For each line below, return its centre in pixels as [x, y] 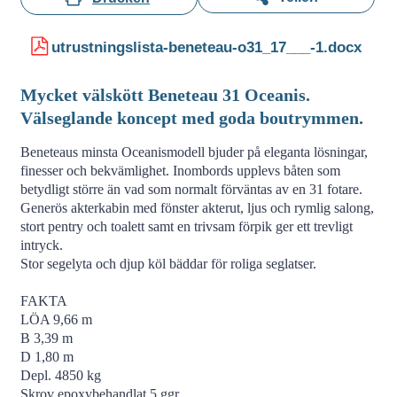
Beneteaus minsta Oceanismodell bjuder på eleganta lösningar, [194, 152]
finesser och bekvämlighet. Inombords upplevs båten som [180, 171]
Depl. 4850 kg [60, 375]
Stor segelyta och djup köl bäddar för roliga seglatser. [168, 264]
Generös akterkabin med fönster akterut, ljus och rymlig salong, [197, 208]
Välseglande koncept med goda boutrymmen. [191, 118]
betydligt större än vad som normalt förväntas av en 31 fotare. [191, 189]
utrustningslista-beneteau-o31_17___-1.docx [206, 47]
